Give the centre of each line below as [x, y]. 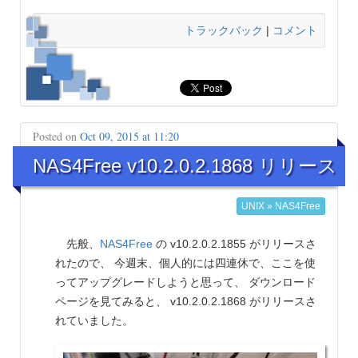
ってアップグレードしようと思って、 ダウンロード [185, 282]
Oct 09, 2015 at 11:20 [129, 136]
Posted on [56, 136]
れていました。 [94, 321]
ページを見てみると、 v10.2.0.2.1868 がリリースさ [186, 302]
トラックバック [224, 30]
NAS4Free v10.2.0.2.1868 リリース [185, 165]
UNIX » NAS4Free [281, 207]
